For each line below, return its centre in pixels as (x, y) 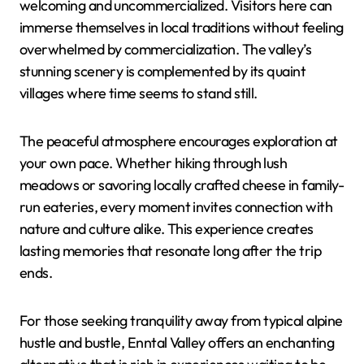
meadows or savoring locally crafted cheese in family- (182, 185)
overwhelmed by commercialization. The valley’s (166, 50)
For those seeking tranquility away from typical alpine (181, 321)
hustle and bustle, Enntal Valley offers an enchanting (177, 343)
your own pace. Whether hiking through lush (154, 163)
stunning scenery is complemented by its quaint (163, 71)
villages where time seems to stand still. (139, 93)
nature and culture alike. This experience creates (167, 229)
